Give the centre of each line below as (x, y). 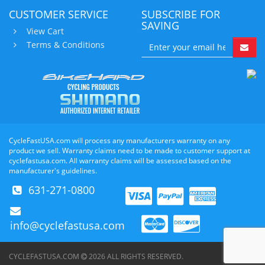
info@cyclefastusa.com (67, 225)
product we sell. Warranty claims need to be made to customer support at (130, 150)
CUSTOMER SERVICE (59, 14)
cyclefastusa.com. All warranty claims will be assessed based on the (120, 160)
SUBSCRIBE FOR (181, 14)
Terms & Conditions (66, 44)
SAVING (160, 25)
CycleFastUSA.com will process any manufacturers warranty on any (119, 140)
